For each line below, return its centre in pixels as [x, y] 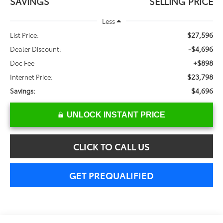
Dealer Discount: [36, 49]
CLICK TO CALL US [111, 147]
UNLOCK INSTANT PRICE [116, 115]
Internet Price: [32, 77]
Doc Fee [22, 63]
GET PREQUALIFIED [111, 175]
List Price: [25, 35]
